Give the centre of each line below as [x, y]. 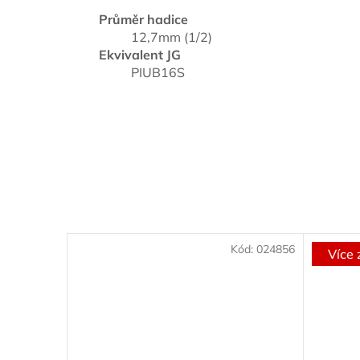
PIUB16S [158, 72]
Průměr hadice [143, 19]
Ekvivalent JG [140, 54]
